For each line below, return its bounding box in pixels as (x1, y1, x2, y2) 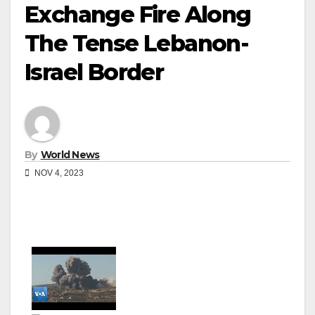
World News (40, 148, 100, 161)
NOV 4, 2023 (32, 167, 84, 178)
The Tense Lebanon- (25, 29, 249, 57)
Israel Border (25, 58, 164, 86)
